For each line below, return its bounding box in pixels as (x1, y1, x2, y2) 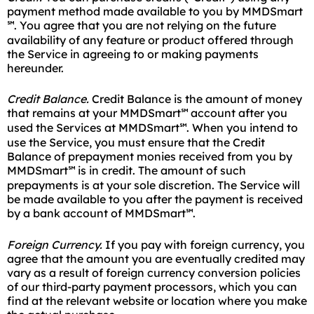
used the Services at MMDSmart (7, 121, 179, 135)
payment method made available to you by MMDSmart (7, 4, 303, 18)
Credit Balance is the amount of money (89, 92, 302, 106)
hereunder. (7, 61, 64, 75)
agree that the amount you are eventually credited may (7, 252, 305, 266)
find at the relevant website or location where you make (7, 294, 307, 308)
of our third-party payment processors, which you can (7, 280, 297, 294)
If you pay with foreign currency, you (102, 238, 305, 252)
